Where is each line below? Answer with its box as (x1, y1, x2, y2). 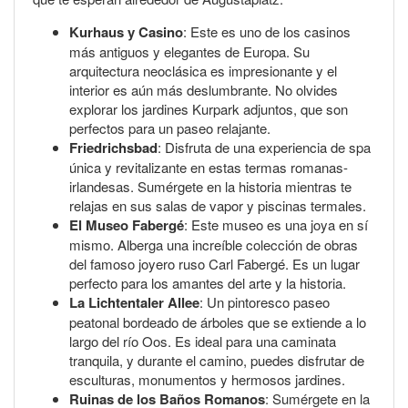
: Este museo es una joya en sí (184, 214, 368, 234)
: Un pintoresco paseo (199, 291, 330, 311)
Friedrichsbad (69, 137, 158, 158)
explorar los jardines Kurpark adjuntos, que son (69, 98, 348, 118)
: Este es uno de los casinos (183, 21, 351, 41)
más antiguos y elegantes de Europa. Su (69, 41, 310, 61)
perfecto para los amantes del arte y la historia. (69, 272, 346, 292)
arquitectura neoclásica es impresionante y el (69, 60, 337, 80)
